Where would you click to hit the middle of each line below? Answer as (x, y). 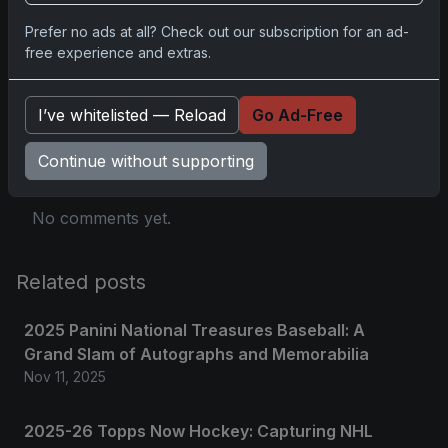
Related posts (81, 282)
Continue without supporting (146, 160)
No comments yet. (101, 218)
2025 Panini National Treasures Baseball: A (194, 330)
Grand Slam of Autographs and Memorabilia (196, 354)
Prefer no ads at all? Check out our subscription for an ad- (217, 31)
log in (124, 144)
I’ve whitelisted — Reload (132, 114)
